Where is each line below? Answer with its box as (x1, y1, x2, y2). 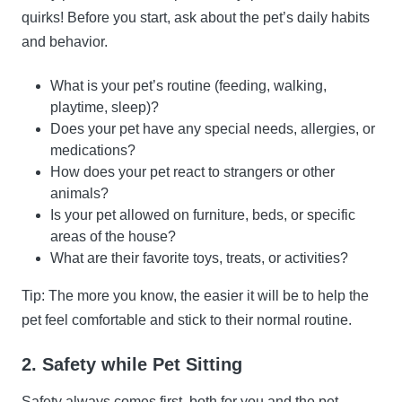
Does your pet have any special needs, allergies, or (50, 121, 375, 137)
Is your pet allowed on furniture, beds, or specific (50, 207, 355, 223)
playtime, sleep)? (50, 100, 159, 116)
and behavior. (22, 34, 108, 50)
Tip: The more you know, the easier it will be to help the (22, 288, 369, 304)
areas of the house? (50, 229, 176, 245)
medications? (50, 143, 135, 159)
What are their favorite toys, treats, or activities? (50, 250, 348, 267)
